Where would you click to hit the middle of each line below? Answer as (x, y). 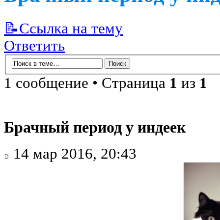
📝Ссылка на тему (63, 29)
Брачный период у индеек (95, 127)
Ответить (34, 46)
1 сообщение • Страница (87, 83)
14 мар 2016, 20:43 (73, 154)
